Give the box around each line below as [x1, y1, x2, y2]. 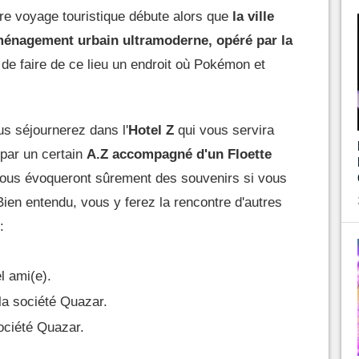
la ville [232, 8, 274, 24]
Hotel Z [128, 122, 174, 138]
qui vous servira [174, 122, 274, 138]
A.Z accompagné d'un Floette [87, 146, 272, 162]
